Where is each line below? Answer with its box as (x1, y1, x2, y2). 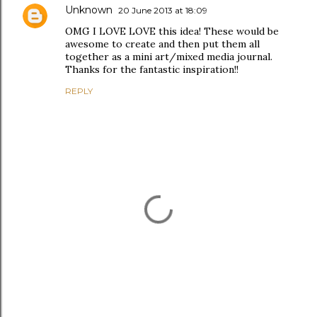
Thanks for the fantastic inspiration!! (65, 62, 238, 76)
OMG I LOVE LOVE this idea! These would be (65, 24, 279, 38)
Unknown (65, 3, 113, 16)
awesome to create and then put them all (65, 37, 260, 50)
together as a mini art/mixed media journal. (65, 50, 272, 63)
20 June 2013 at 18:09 (118, 4, 207, 16)
